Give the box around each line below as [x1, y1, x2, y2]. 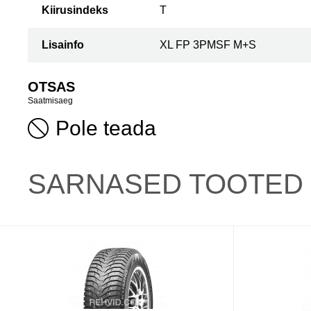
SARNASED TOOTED [28, 169, 303, 199]
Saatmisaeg [28, 96, 73, 106]
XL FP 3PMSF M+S [160, 39, 256, 51]
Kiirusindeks [42, 4, 108, 16]
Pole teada [56, 117, 156, 140]
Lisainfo [42, 39, 84, 51]
